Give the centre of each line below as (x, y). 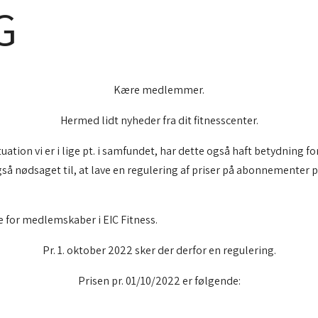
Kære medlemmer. (159, 90)
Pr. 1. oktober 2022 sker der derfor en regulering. (159, 250)
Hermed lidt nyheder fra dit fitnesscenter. (159, 120)
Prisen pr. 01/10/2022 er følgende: (159, 281)
